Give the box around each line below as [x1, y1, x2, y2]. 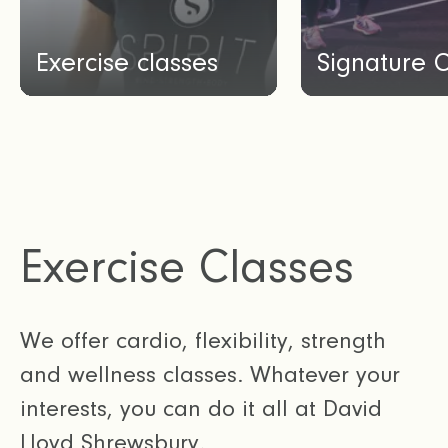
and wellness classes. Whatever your [20, 360, 400, 388]
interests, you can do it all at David [20, 394, 382, 422]
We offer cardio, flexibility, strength [20, 326, 386, 354]
